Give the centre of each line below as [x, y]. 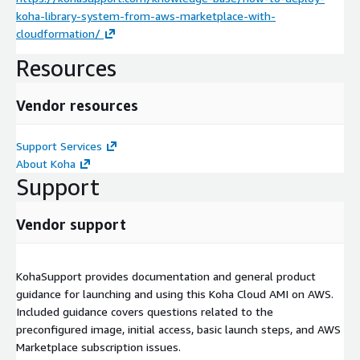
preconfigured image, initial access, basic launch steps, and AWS [178, 329]
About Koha [46, 164]
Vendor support [71, 225]
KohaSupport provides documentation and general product [166, 276]
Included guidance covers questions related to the [145, 312]
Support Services [59, 146]
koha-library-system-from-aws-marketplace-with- [146, 16]
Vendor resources [77, 106]
